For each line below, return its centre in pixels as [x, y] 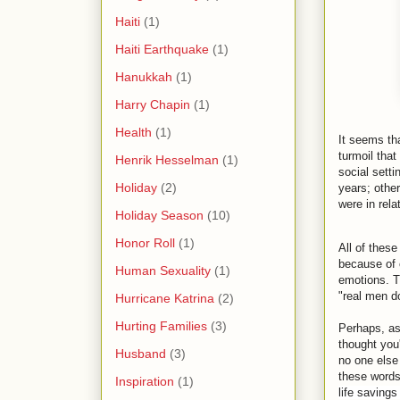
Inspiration [145, 381]
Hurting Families [161, 325]
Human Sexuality [163, 270]
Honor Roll [145, 242]
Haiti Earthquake [162, 49]
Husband [141, 353]
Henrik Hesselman [167, 159]
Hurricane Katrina [165, 298]
